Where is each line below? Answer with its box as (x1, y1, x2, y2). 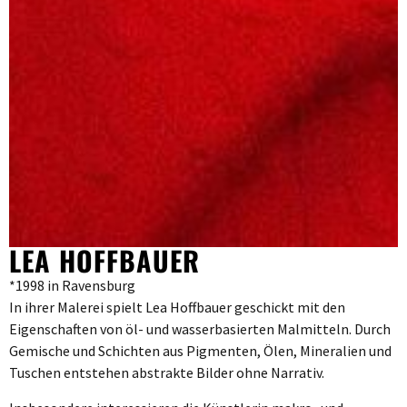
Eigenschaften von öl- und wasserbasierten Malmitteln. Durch (9, 320, 391, 339)
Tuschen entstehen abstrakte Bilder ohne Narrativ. (9, 363, 324, 382)
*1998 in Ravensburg (9, 276, 135, 295)
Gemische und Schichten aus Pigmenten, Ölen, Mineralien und (9, 342, 392, 361)
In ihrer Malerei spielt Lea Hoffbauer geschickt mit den (9, 298, 345, 317)
